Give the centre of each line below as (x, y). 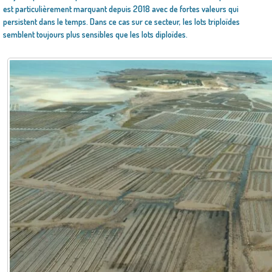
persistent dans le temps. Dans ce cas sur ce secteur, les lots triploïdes (121, 22)
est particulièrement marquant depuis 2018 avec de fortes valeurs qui (121, 9)
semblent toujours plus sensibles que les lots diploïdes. (95, 34)
